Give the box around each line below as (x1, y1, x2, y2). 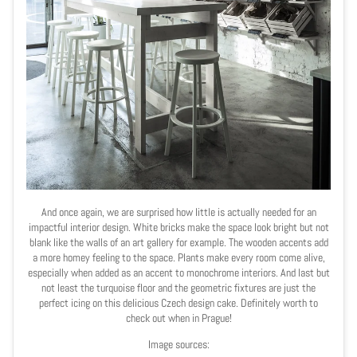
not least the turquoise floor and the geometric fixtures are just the (41, 280, 316, 295)
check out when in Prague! (125, 310, 232, 325)
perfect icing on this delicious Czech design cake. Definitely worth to (39, 295, 318, 310)
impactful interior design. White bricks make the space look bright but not (28, 219, 329, 234)
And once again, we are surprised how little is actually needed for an (41, 204, 316, 219)
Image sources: (147, 336, 210, 351)
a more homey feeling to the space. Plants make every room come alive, (32, 249, 325, 265)
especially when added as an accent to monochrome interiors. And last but (27, 265, 330, 280)
